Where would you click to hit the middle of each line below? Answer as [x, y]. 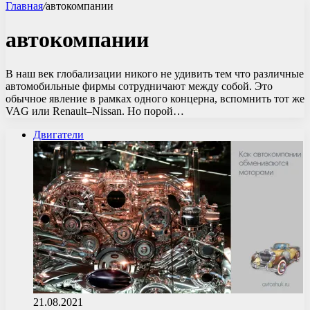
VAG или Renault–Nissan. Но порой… [95, 111]
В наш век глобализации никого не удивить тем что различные [155, 73]
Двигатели [58, 134]
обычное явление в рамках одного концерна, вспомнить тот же [155, 98]
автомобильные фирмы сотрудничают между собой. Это [139, 86]
